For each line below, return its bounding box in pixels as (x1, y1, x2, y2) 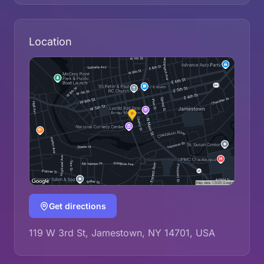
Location (29, 35, 72, 48)
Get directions (49, 201, 106, 212)
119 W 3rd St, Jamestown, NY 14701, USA (29, 227, 215, 239)
